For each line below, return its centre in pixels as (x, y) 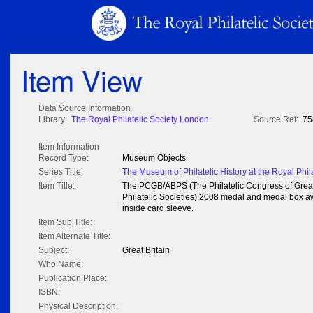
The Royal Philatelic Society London (140, 120)
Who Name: (61, 264)
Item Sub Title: (65, 223)
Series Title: (61, 172)
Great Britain (146, 250)
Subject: (54, 250)
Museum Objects (154, 158)
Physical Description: (78, 306)
